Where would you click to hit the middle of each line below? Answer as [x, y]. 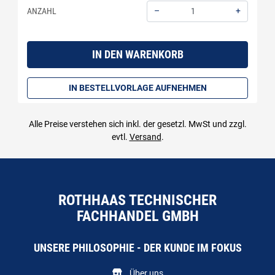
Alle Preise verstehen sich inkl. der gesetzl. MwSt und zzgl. [137, 124]
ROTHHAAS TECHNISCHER [137, 200]
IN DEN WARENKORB [137, 54]
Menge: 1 [162, 27]
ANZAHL [42, 11]
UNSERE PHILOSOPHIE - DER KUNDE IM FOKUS [137, 248]
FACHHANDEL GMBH [137, 216]
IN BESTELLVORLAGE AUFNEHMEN [137, 87]
